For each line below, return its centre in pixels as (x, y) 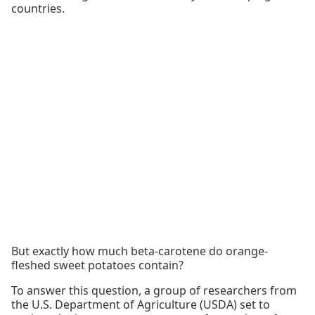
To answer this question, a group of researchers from (154, 291)
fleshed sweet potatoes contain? (97, 265)
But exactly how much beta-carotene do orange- (140, 251)
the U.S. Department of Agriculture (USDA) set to (141, 305)
